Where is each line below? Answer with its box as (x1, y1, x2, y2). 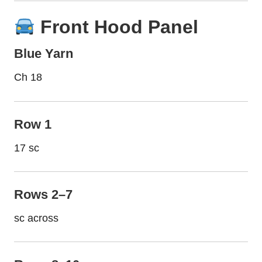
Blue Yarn (14, 46, 73, 61)
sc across (14, 212, 58, 224)
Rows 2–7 (14, 187, 73, 202)
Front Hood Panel (35, 16, 199, 37)
